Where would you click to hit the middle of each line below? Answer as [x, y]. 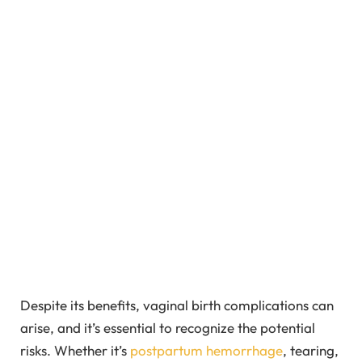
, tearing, [311, 351]
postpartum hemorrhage [206, 351]
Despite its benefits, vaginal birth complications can [177, 305]
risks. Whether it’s [75, 351]
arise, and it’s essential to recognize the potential [168, 328]
